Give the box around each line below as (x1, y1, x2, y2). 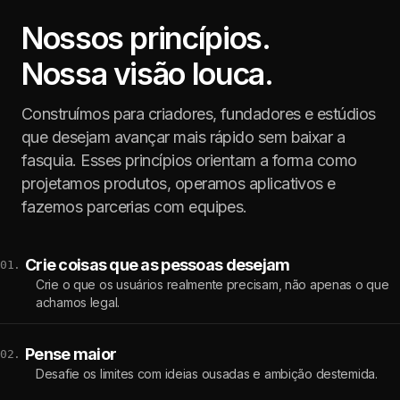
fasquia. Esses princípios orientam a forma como (21, 150, 357, 170)
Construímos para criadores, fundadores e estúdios (21, 104, 376, 123)
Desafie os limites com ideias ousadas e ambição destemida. (36, 366, 378, 382)
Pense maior (25, 345, 117, 364)
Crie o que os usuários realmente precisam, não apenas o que (36, 277, 389, 293)
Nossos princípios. (21, 19, 271, 56)
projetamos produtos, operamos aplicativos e (21, 173, 336, 193)
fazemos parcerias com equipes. (21, 196, 247, 216)
